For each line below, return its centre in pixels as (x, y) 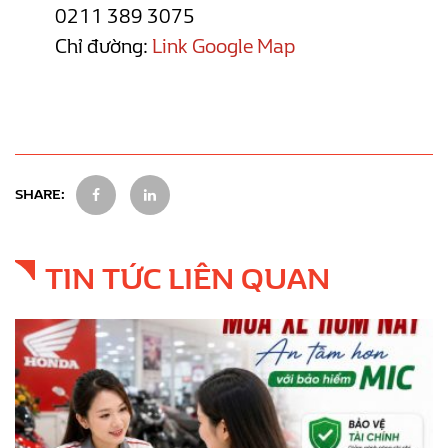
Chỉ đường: (103, 46)
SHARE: (40, 195)
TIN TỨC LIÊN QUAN (187, 279)
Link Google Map (223, 46)
